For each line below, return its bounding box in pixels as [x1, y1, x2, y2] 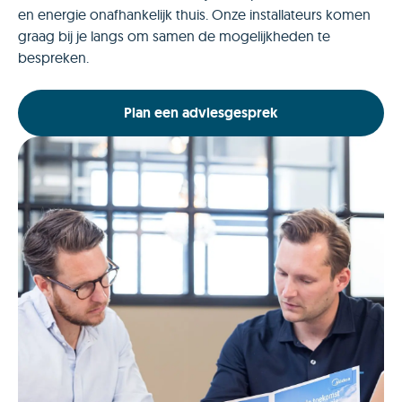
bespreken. [18, 48, 89, 66]
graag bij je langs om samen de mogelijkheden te [18, 26, 330, 45]
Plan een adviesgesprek [124, 103, 278, 123]
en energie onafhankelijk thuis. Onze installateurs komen [18, 4, 371, 23]
